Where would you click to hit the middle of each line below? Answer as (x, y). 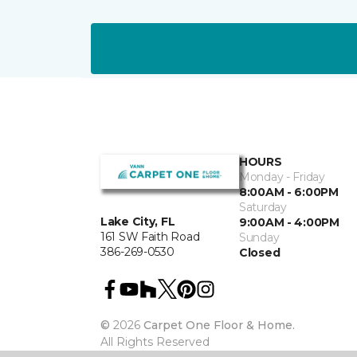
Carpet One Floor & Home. (219, 325)
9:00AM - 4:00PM (289, 222)
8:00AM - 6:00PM (289, 192)
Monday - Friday (282, 177)
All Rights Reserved (155, 342)
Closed (260, 253)
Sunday (259, 237)
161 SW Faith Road (150, 237)
